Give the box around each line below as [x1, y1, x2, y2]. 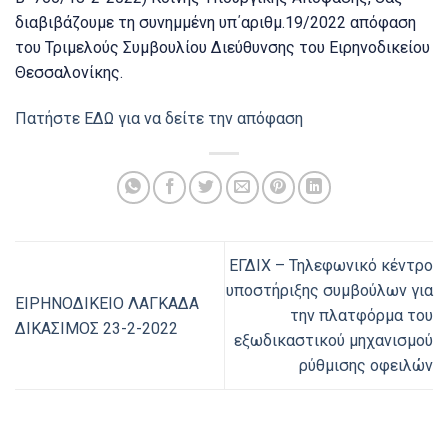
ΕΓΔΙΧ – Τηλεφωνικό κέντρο [229, 256, 433, 276]
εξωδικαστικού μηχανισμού [234, 331, 433, 351]
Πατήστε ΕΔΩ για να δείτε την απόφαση [15, 109, 303, 129]
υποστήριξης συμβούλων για [226, 281, 433, 301]
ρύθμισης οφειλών [299, 356, 433, 376]
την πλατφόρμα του [290, 306, 433, 326]
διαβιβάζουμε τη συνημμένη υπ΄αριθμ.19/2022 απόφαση [15, 13, 416, 33]
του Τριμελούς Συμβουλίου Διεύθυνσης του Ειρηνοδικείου [15, 38, 430, 58]
